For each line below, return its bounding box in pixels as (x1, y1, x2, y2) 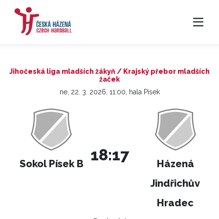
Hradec (157, 197, 194, 209)
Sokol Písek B (19, 158, 84, 170)
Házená (156, 158, 194, 170)
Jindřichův (151, 177, 200, 189)
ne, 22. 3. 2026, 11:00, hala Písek (59, 88, 160, 96)
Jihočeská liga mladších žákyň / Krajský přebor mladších (9, 67, 210, 75)
